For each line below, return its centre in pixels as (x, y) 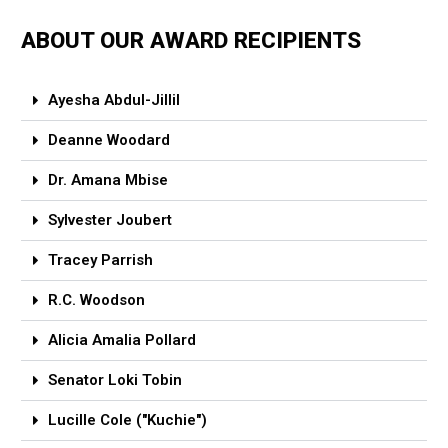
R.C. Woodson (97, 300)
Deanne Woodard (109, 140)
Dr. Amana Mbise (108, 180)
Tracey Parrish (101, 260)
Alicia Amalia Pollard (122, 340)
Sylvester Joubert (110, 220)
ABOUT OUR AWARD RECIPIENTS (191, 40)
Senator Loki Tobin (115, 380)
